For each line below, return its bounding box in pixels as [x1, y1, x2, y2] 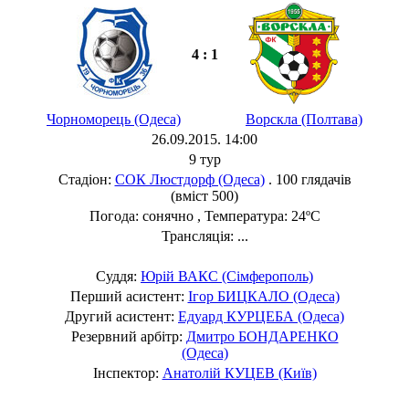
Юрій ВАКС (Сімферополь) [141, 267, 313, 284]
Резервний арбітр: [70, 328, 186, 344]
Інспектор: [92, 364, 163, 381]
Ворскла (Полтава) [246, 110, 362, 127]
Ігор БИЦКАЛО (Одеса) [187, 288, 340, 304]
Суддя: [96, 267, 141, 284]
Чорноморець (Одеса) [47, 110, 181, 127]
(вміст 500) [171, 187, 238, 204]
